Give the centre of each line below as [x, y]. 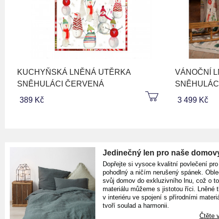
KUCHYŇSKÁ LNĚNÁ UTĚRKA [74, 72]
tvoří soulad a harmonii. [136, 206]
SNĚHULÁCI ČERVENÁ [61, 84]
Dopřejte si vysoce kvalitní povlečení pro [160, 164]
